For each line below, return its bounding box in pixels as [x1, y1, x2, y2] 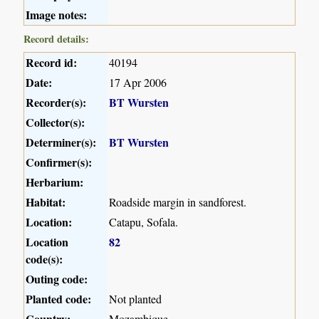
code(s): [26, 251, 63, 268]
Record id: [26, 54, 78, 71]
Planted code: [26, 291, 92, 308]
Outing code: [26, 271, 88, 288]
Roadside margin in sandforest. [109, 194, 247, 210]
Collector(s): [26, 114, 85, 131]
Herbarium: [26, 174, 84, 191]
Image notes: [26, 6, 88, 23]
